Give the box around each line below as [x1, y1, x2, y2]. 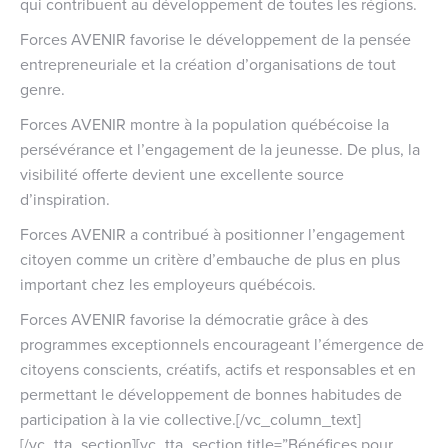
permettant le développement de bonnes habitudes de [20, 382, 402, 405]
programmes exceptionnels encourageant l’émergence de [20, 332, 424, 355]
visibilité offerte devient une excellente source [20, 162, 344, 185]
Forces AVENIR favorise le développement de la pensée [20, 27, 411, 50]
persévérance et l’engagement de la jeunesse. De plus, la [20, 137, 420, 160]
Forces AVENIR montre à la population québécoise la [20, 112, 389, 135]
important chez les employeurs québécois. [20, 272, 316, 295]
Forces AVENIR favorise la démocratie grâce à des [20, 307, 368, 330]
